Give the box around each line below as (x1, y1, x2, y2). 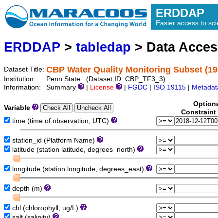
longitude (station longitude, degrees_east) (10, 165, 146, 173)
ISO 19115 (153, 84, 186, 91)
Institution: (4, 75, 37, 83)
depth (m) (10, 185, 44, 193)
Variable (4, 104, 32, 112)
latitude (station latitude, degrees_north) (10, 146, 137, 154)
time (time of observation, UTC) (10, 117, 111, 125)
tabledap (76, 39, 131, 55)
